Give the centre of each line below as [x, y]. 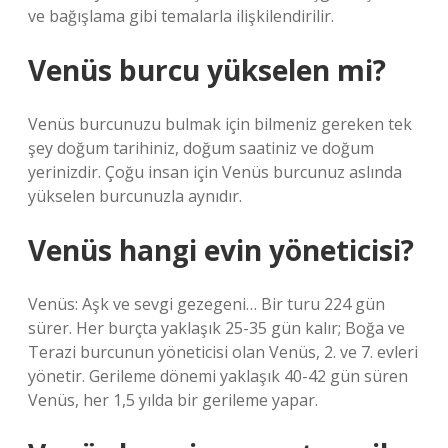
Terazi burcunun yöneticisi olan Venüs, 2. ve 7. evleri [223, 352]
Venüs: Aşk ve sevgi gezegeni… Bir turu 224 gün [206, 304]
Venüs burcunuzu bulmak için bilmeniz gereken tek [220, 124]
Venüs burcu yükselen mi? [207, 70]
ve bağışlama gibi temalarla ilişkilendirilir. [181, 16]
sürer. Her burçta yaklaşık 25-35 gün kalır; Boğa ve [216, 328]
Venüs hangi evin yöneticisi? [221, 250]
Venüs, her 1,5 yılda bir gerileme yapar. [173, 400]
